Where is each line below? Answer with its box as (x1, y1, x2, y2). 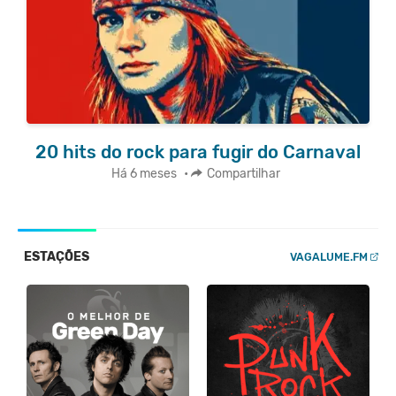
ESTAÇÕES (24, 248, 90, 264)
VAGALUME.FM (290, 249, 368, 263)
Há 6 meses (111, 165, 177, 181)
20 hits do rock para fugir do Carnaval (35, 141, 361, 163)
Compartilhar (207, 165, 280, 181)
